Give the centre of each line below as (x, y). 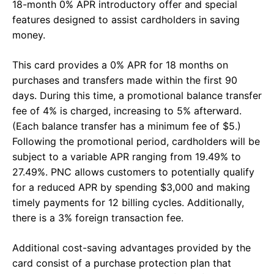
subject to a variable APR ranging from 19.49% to (127, 157)
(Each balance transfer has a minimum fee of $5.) (127, 126)
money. (29, 35)
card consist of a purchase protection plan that (122, 263)
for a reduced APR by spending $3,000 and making (131, 187)
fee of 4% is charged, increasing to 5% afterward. (127, 111)
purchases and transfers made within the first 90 (125, 80)
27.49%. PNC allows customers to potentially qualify (133, 172)
